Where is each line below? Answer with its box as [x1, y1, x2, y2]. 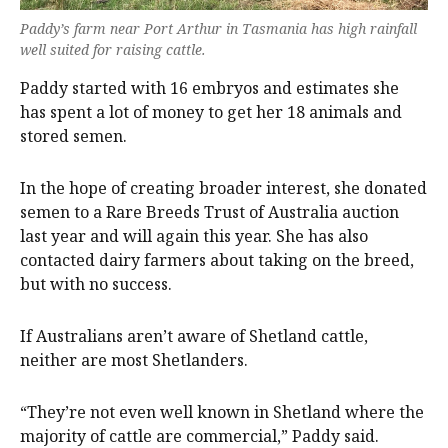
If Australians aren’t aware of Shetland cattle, [20, 324, 368, 347]
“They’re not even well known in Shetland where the [20, 400, 424, 423]
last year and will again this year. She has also [20, 224, 368, 247]
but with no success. [20, 272, 172, 295]
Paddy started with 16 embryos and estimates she [20, 76, 399, 99]
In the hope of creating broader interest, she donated [20, 176, 427, 199]
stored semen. [20, 124, 127, 147]
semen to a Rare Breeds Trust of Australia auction [20, 200, 399, 223]
